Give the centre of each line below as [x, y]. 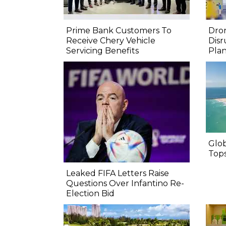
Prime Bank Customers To [119, 30]
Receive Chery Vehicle [111, 40]
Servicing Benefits [102, 50]
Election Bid [90, 193]
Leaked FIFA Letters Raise [118, 173]
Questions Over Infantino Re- [125, 183]
